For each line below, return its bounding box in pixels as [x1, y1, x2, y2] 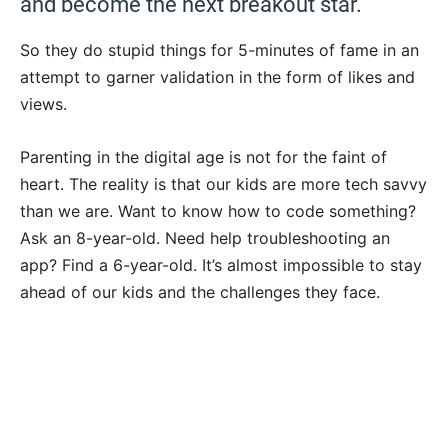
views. [20, 94, 67, 115]
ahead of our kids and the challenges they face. [20, 282, 380, 303]
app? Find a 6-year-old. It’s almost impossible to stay [20, 255, 422, 276]
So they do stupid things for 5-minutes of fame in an [20, 40, 419, 61]
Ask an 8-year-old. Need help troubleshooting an [20, 228, 390, 249]
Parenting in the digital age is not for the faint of [20, 147, 387, 168]
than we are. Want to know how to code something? [20, 201, 416, 222]
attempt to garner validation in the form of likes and [20, 67, 415, 88]
